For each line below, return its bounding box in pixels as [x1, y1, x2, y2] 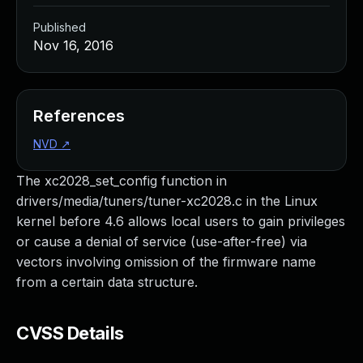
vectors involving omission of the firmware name [16, 254, 316, 270]
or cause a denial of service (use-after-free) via [16, 233, 307, 250]
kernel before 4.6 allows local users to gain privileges [16, 213, 345, 229]
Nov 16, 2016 [33, 37, 113, 53]
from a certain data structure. [16, 274, 198, 290]
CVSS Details [16, 322, 124, 344]
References [33, 106, 125, 126]
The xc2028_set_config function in [16, 173, 227, 189]
